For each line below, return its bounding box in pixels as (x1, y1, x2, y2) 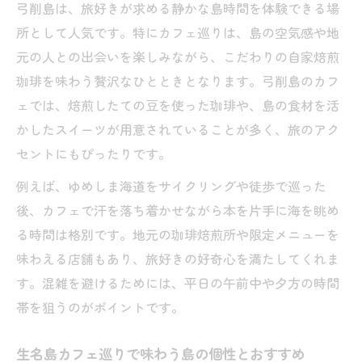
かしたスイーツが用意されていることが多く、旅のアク (16, 120, 339, 139)
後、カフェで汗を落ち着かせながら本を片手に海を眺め (16, 200, 339, 220)
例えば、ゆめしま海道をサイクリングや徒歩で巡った (16, 176, 326, 196)
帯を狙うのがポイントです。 (16, 297, 184, 317)
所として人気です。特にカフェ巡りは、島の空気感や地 (16, 23, 339, 42)
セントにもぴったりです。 (16, 144, 171, 163)
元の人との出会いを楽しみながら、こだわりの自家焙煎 (16, 47, 339, 66)
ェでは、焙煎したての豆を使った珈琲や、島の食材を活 (16, 95, 339, 115)
